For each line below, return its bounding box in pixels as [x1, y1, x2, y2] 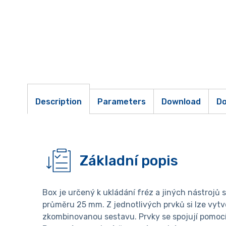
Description [35, 96, 82, 106]
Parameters [97, 96, 146, 106]
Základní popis [79, 152, 178, 169]
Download [161, 96, 201, 106]
